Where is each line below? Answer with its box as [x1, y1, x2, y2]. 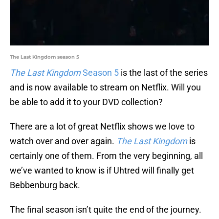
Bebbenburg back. [10, 180, 80, 191]
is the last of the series [119, 67, 208, 78]
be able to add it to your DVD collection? [10, 97, 163, 108]
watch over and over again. [10, 136, 116, 147]
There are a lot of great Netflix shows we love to [10, 121, 195, 132]
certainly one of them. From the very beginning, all [10, 151, 203, 161]
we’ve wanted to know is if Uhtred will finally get [10, 165, 194, 176]
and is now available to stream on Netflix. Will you [10, 82, 201, 93]
